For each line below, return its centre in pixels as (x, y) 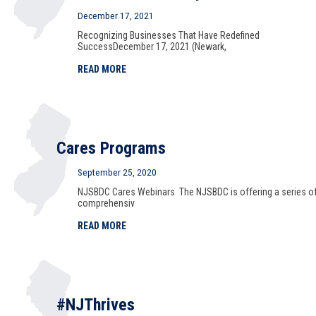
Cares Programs (111, 148)
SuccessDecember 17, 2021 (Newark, (152, 47)
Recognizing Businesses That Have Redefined (169, 35)
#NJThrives (96, 305)
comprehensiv (106, 203)
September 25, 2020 (117, 172)
